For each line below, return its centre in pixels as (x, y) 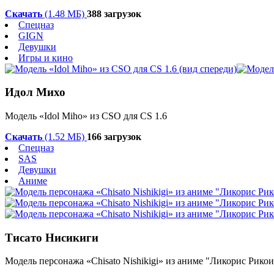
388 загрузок (114, 13)
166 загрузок (114, 136)
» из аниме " (184, 261)
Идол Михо (35, 92)
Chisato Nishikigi (125, 261)
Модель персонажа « (48, 261)
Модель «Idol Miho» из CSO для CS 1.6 (86, 116)
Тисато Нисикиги (52, 237)
